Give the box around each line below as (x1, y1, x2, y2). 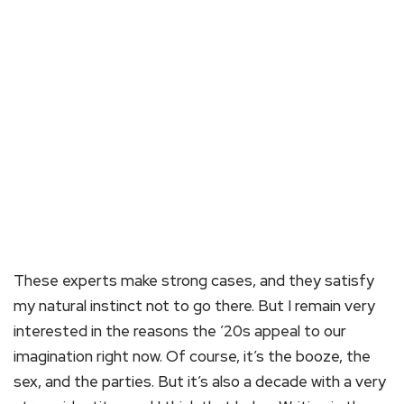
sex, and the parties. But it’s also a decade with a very (14, 371, 386, 391)
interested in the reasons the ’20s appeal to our (14, 320, 346, 341)
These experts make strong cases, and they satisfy (14, 270, 374, 290)
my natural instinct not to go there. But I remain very (14, 295, 375, 316)
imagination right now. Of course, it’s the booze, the (14, 345, 371, 366)
